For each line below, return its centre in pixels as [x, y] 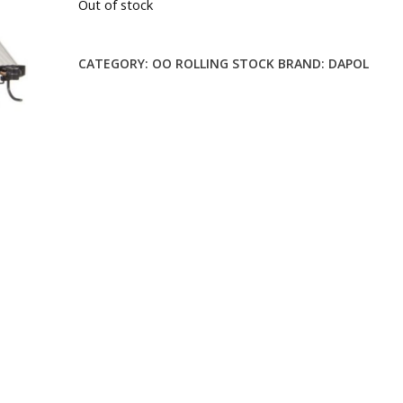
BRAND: [303, 64]
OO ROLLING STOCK [213, 64]
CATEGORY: [115, 64]
